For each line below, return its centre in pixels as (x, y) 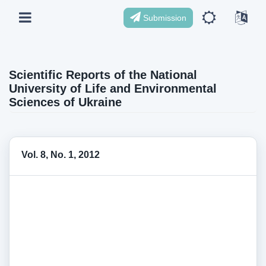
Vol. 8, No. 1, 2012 (61, 154)
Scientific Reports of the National (103, 75)
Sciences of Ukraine (65, 102)
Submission (164, 18)
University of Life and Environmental (113, 88)
